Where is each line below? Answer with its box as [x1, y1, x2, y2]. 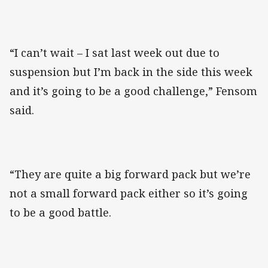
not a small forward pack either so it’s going [10, 186, 248, 201]
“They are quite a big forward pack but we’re [10, 167, 251, 182]
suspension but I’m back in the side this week [10, 65, 252, 80]
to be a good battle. [10, 205, 111, 220]
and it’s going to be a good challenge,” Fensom [10, 84, 257, 99]
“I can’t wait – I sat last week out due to [10, 45, 220, 60]
